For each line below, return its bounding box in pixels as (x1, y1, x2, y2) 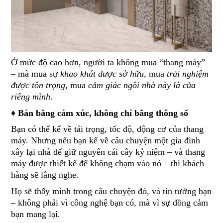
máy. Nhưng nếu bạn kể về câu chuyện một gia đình (11, 135, 201, 146)
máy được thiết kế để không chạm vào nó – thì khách (11, 158, 205, 169)
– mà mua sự (11, 69, 61, 79)
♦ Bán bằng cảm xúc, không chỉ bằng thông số (11, 108, 189, 118)
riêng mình (11, 92, 51, 102)
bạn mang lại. (11, 209, 61, 220)
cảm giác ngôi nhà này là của (88, 80, 196, 91)
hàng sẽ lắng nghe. (11, 170, 79, 180)
